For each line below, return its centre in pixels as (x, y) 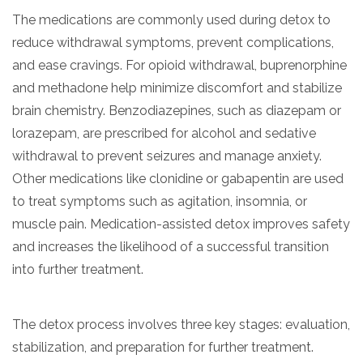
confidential (64, 191)
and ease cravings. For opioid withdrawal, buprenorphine (179, 65)
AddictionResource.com (105, 304)
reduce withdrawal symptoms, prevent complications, (173, 42)
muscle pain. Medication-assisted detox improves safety (181, 224)
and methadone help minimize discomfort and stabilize (177, 88)
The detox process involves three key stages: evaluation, (181, 324)
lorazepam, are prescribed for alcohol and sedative (164, 133)
